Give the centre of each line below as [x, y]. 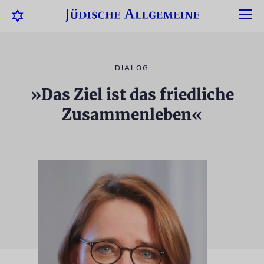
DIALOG [132, 68]
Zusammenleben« [132, 115]
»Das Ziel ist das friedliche [132, 95]
